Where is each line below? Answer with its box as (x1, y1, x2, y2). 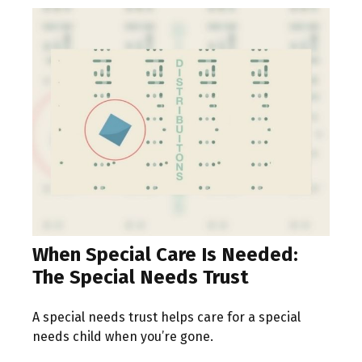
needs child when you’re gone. (32, 328, 213, 344)
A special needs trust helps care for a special (32, 309, 301, 325)
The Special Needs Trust (32, 265, 249, 288)
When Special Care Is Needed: (32, 242, 298, 266)
